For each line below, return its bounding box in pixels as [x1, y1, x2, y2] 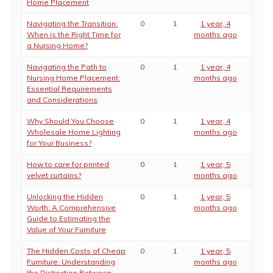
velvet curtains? [27, 171, 81, 180]
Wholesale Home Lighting [27, 127, 121, 136]
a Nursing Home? [27, 41, 88, 50]
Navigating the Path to [27, 62, 107, 71]
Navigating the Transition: [27, 19, 118, 28]
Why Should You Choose [27, 116, 114, 126]
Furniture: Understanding [27, 257, 115, 266]
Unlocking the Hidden [27, 192, 103, 201]
